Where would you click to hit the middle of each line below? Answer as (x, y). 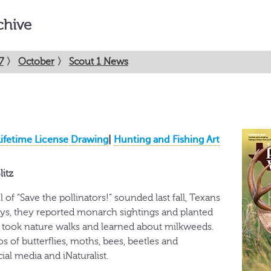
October (36, 62)
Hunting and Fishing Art (167, 139)
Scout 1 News (99, 62)
